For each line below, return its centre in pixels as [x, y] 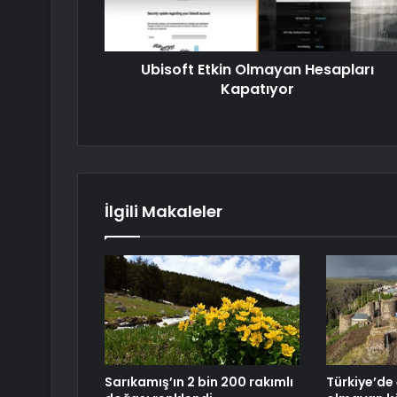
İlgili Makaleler [163, 212]
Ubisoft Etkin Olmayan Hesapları [257, 70]
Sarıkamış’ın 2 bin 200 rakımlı [199, 382]
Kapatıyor [257, 90]
